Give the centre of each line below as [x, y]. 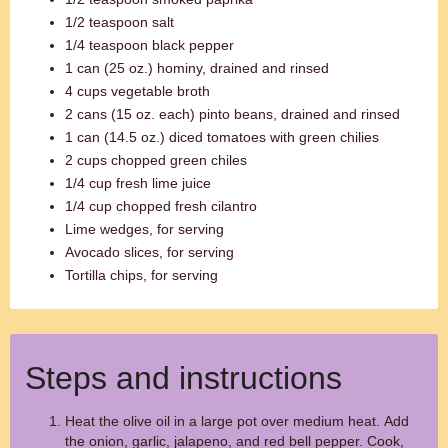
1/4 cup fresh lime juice [138, 183]
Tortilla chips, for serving [141, 275]
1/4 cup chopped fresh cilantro [161, 206]
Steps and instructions [183, 378]
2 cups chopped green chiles [156, 160]
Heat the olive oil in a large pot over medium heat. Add [237, 421]
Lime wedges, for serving [144, 229]
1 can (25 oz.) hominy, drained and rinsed [197, 68]
